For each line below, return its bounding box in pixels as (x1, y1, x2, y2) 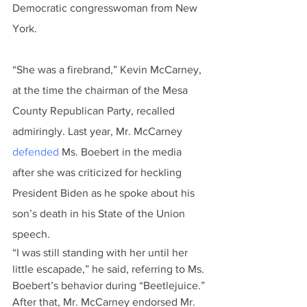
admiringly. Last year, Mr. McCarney (12, 125, 185, 137)
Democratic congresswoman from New (12, 2, 200, 14)
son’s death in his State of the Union (12, 208, 188, 219)
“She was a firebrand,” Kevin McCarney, (12, 64, 204, 75)
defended (12, 146, 59, 158)
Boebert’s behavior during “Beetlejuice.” (12, 280, 205, 291)
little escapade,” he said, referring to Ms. (12, 263, 207, 275)
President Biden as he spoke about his (12, 187, 197, 199)
